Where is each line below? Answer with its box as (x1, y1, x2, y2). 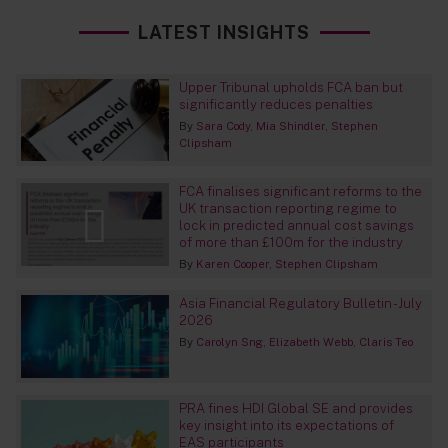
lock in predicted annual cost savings (178, 217, 414, 234)
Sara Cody (195, 118, 250, 133)
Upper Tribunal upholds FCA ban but (178, 78, 403, 95)
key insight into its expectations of (178, 417, 394, 434)
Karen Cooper (195, 257, 269, 272)
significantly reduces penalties (178, 95, 373, 112)
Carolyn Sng (195, 335, 263, 350)
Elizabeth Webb (268, 335, 353, 350)
